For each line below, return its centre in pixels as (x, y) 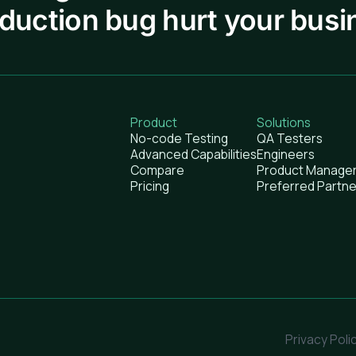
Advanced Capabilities (193, 154)
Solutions (283, 122)
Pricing (149, 186)
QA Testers (289, 138)
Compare (157, 170)
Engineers (285, 154)
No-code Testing (179, 138)
